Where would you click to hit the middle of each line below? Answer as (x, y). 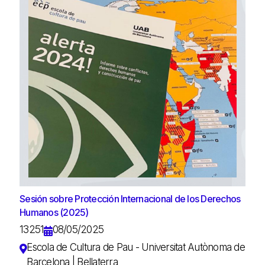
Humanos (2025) (54, 212)
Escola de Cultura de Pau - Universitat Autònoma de (136, 247)
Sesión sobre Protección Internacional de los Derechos (130, 198)
